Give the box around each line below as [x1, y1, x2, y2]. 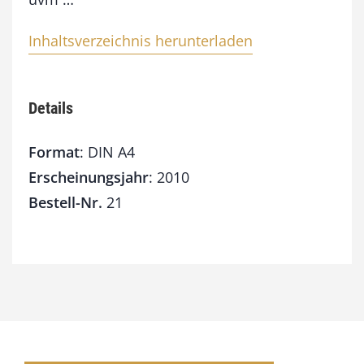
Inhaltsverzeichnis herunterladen [28, 31, 253, 51]
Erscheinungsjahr [28, 167, 149, 188]
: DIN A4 [80, 142, 135, 162]
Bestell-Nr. [28, 193, 102, 213]
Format [28, 142, 80, 162]
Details [28, 98, 73, 119]
